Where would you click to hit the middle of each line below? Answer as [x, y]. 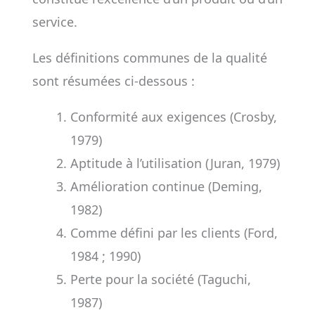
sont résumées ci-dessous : [113, 81]
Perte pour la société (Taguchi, [160, 279]
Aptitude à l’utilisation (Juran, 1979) [175, 163]
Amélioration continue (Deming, [166, 186]
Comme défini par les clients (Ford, [174, 233]
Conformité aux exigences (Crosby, [173, 117]
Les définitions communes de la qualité [149, 58]
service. [54, 22]
